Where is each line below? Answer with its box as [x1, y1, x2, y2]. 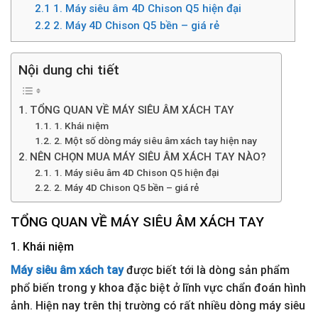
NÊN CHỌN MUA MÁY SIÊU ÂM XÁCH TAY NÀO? [30, 150, 267, 163]
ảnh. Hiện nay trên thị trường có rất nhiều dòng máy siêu [11, 299, 305, 313]
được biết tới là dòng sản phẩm [124, 263, 290, 278]
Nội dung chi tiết [18, 62, 119, 79]
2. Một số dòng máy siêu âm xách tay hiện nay [53, 134, 257, 146]
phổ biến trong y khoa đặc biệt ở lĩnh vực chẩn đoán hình [11, 281, 306, 295]
